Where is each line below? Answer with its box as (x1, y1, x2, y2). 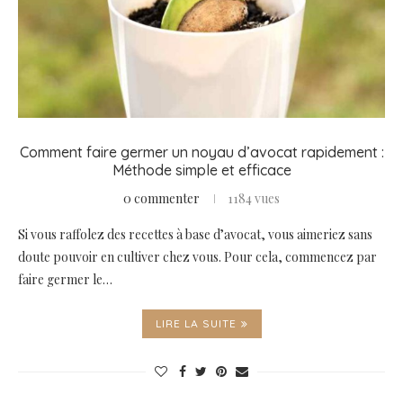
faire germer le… (18, 271, 112, 289)
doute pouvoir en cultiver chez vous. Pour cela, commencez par (18, 248, 377, 266)
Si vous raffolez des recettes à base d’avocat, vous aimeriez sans (18, 226, 372, 244)
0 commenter (123, 190, 200, 208)
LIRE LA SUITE (155, 317, 237, 331)
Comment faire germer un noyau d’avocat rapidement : (19, 143, 384, 162)
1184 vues (228, 190, 280, 208)
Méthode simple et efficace (112, 161, 291, 180)
